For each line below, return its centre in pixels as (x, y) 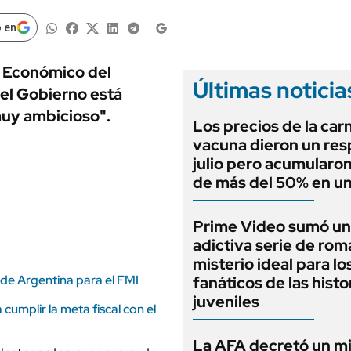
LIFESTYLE (86, 11)
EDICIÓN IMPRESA (297, 27)
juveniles (226, 302)
